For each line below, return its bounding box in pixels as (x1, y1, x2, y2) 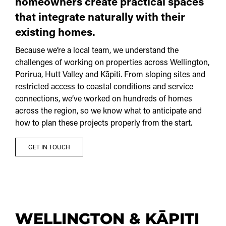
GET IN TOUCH (28, 144, 70, 151)
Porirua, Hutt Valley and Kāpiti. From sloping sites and (15, 71, 205, 79)
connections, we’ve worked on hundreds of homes (15, 95, 192, 103)
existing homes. (15, 27, 95, 39)
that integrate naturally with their (15, 12, 185, 24)
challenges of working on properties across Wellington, (15, 59, 209, 67)
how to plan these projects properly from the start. (15, 119, 192, 128)
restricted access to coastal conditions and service (15, 83, 193, 91)
